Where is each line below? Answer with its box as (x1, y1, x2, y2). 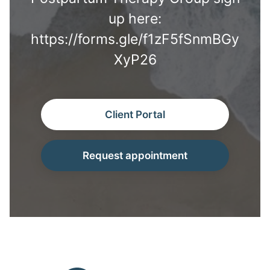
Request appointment (83, 149, 187, 162)
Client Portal (105, 108, 165, 121)
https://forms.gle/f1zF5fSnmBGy (31, 31, 239, 48)
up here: (108, 10, 162, 27)
